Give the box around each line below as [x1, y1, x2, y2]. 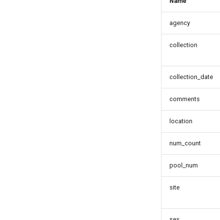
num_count [169, 139, 201, 147]
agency [169, 19, 190, 27]
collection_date [169, 73, 213, 81]
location [169, 117, 192, 125]
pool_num [169, 162, 198, 169]
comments [169, 95, 200, 103]
